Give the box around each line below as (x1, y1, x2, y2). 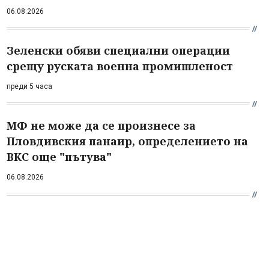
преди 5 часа (7, 82, 52, 91)
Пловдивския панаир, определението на (7, 133, 248, 148)
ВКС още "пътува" (7, 149, 112, 164)
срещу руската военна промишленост (7, 58, 233, 73)
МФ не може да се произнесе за (7, 118, 196, 133)
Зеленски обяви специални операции (7, 43, 230, 58)
